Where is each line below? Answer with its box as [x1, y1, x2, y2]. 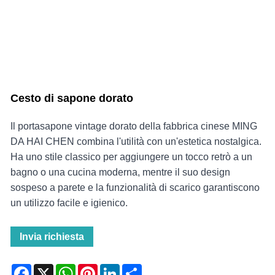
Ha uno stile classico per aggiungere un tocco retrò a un [10, 152, 252, 163]
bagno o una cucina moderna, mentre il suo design [10, 167, 230, 178]
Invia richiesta [20, 231, 84, 242]
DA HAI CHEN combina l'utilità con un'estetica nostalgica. [10, 136, 261, 147]
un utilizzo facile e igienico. [10, 198, 128, 209]
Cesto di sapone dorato [10, 92, 133, 105]
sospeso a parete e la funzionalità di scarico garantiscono [10, 182, 260, 193]
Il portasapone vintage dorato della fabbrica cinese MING [10, 121, 257, 132]
